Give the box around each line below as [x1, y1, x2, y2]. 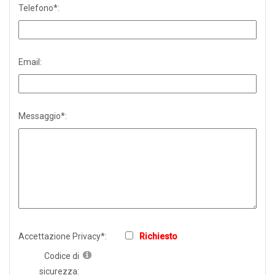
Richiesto [139, 231, 177, 241]
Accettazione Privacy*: [18, 231, 107, 241]
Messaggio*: [18, 111, 67, 121]
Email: [18, 57, 42, 67]
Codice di [44, 251, 80, 261]
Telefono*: [18, 3, 60, 13]
